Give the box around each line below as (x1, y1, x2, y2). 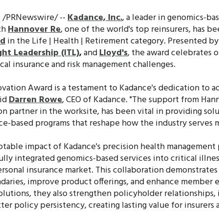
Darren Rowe (9, 92, 62, 107)
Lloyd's (99, 45, 128, 60)
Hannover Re (8, 22, 61, 37)
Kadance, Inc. (67, 10, 122, 25)
